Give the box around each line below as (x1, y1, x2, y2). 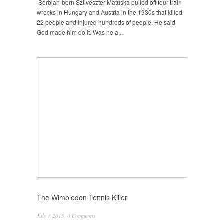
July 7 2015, (37, 212, 67, 219)
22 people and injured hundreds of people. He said (37, 18, 175, 26)
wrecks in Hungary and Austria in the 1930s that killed (37, 8, 182, 16)
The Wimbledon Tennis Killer (37, 192, 127, 202)
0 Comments (67, 212, 95, 219)
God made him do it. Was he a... (37, 28, 123, 36)
